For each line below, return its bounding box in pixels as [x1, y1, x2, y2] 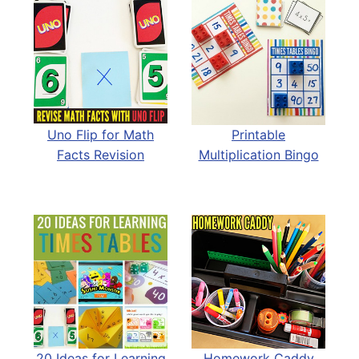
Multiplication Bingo [198, 146, 319, 163]
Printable [232, 126, 285, 143]
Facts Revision [57, 146, 144, 163]
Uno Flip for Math [47, 126, 154, 143]
